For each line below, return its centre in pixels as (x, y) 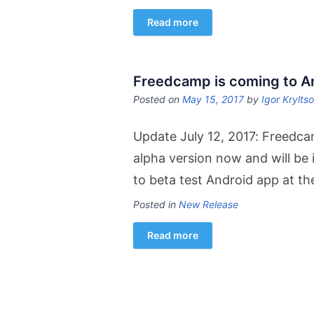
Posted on (158, 99)
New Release (209, 204)
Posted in (156, 204)
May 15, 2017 (213, 99)
